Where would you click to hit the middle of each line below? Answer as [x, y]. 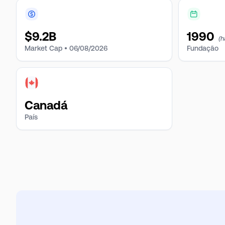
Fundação [203, 48]
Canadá [46, 105]
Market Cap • [46, 48]
